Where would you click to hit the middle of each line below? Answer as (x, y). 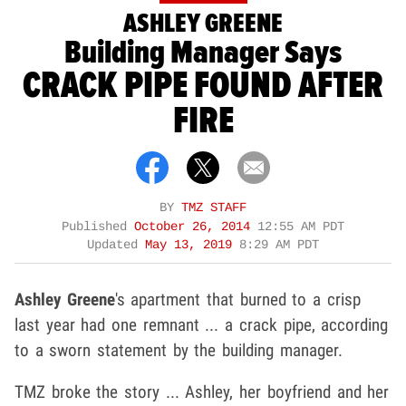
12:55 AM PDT (301, 227)
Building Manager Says (203, 53)
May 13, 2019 (192, 245)
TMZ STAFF (214, 208)
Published (98, 227)
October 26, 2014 (196, 227)
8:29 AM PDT (279, 245)
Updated (116, 245)
